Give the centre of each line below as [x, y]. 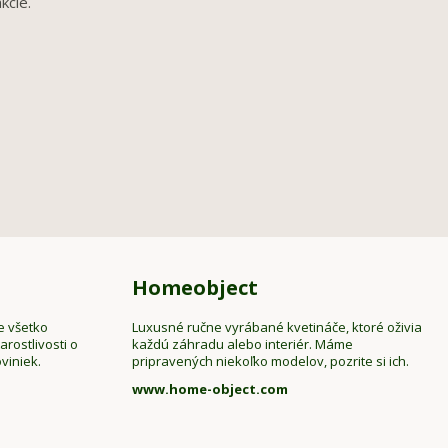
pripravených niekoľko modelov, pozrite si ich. [270, 361]
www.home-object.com [210, 389]
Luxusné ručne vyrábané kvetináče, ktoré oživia [277, 327]
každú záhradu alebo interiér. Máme [242, 344]
